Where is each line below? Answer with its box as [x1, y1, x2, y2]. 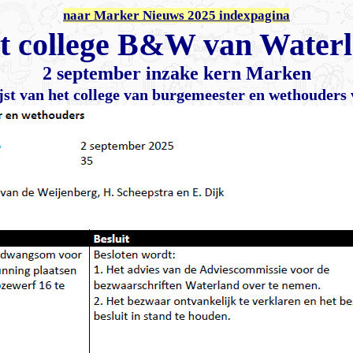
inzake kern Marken [140, 63, 311, 84]
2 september [42, 63, 141, 84]
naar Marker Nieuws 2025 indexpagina [63, 8, 290, 23]
